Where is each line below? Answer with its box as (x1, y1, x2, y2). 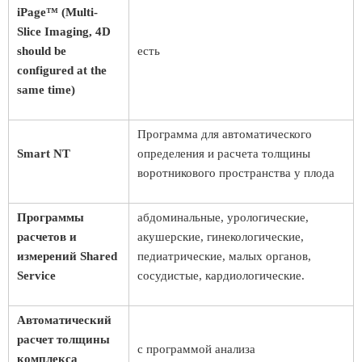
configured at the (17, 64, 107, 77)
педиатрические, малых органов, (137, 250, 311, 263)
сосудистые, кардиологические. (137, 269, 305, 282)
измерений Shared (17, 250, 117, 263)
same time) (17, 83, 75, 96)
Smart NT (17, 147, 74, 160)
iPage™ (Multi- (17, 6, 98, 19)
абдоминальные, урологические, (137, 211, 309, 224)
